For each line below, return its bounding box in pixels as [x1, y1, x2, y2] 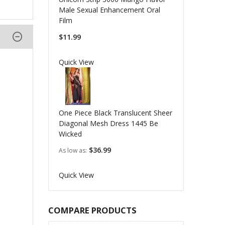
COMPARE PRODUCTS [48, 204, 137, 216]
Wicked [58, 129, 82, 139]
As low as [58, 146, 85, 155]
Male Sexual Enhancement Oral [58, 5, 160, 15]
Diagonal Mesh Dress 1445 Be [58, 118, 158, 128]
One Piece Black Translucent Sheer [58, 107, 172, 118]
